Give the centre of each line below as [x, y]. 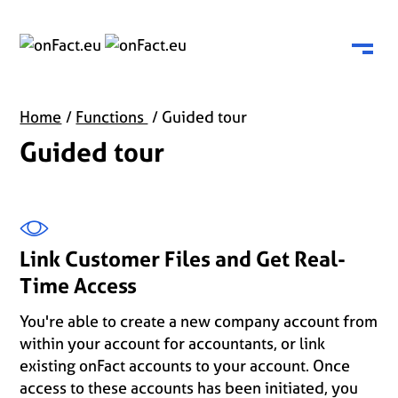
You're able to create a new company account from [199, 321]
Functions [112, 117]
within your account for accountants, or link [173, 343]
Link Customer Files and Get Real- [183, 259]
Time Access [79, 286]
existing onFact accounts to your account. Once [185, 366]
